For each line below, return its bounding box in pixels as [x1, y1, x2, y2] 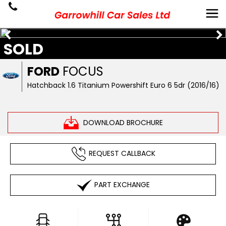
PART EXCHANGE [94, 179, 150, 190]
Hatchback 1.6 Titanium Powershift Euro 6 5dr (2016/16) [27, 80, 220, 90]
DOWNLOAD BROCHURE [83, 117, 163, 128]
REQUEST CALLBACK [88, 148, 155, 158]
